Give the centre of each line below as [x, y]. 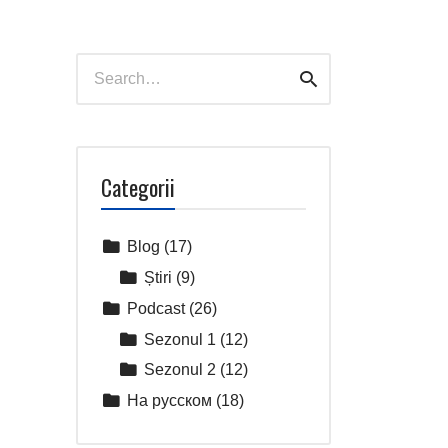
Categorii [138, 187]
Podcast [156, 308]
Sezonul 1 [180, 339]
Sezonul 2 [180, 370]
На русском [170, 401]
